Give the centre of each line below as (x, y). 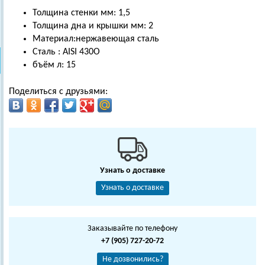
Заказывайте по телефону (132, 229)
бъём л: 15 (54, 65)
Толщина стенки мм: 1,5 (81, 13)
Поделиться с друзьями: (58, 92)
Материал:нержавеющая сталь (96, 39)
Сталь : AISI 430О (66, 52)
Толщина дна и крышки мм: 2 (93, 26)
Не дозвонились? (132, 259)
